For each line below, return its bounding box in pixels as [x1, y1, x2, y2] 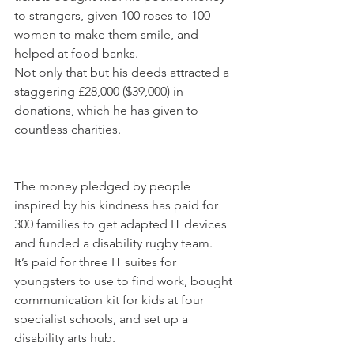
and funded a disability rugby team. [14, 235, 213, 251]
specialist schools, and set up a [14, 311, 191, 327]
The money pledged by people [14, 179, 194, 194]
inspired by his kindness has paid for [14, 198, 221, 213]
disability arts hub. [14, 330, 115, 346]
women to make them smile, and [14, 27, 201, 43]
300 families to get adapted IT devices [14, 217, 230, 232]
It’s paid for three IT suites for [14, 254, 179, 270]
